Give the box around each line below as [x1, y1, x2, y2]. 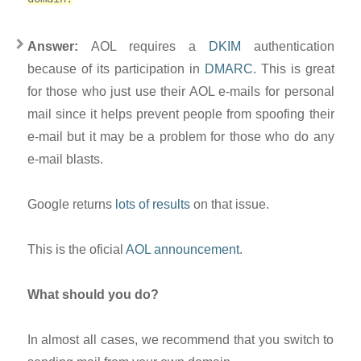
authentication [240, 39, 334, 53]
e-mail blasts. [27, 152, 103, 166]
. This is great [252, 62, 334, 76]
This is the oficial [27, 243, 126, 256]
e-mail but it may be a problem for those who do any [27, 130, 334, 143]
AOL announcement [125, 243, 239, 256]
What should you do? [27, 288, 159, 301]
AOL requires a [90, 39, 209, 53]
